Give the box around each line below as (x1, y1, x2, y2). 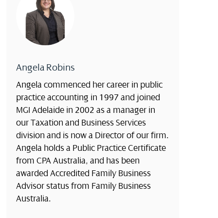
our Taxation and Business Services (16, 118, 146, 128)
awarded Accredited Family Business (16, 168, 151, 179)
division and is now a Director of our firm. (16, 130, 169, 141)
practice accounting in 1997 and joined (16, 92, 160, 103)
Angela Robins (16, 62, 75, 73)
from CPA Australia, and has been (16, 156, 140, 166)
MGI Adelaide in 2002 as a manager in (16, 105, 155, 115)
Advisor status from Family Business (16, 181, 151, 191)
